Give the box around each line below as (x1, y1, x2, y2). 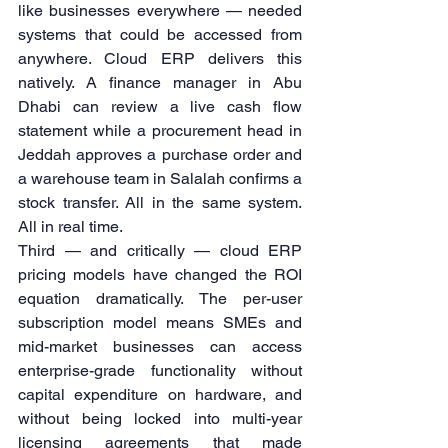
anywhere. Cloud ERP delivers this (18, 49, 302, 69)
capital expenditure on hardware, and (18, 385, 302, 405)
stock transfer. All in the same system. (18, 193, 302, 213)
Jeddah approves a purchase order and (18, 145, 302, 165)
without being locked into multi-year (18, 409, 302, 429)
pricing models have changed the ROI (18, 265, 302, 285)
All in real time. (18, 217, 123, 237)
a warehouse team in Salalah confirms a (18, 169, 302, 189)
